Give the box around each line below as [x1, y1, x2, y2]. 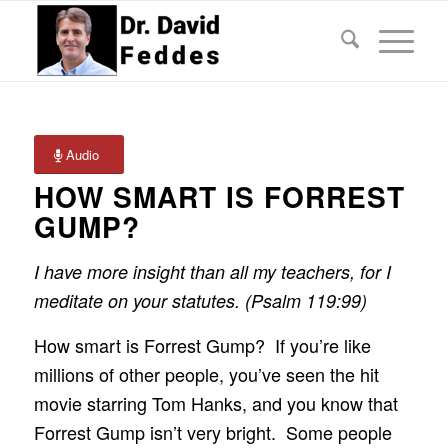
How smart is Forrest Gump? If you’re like [33, 331, 371, 358]
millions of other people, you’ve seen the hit [33, 360, 379, 387]
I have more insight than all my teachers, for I [33, 259, 391, 285]
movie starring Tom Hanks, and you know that [33, 389, 398, 416]
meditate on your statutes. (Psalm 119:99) [33, 288, 367, 314]
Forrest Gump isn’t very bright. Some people [33, 418, 392, 445]
